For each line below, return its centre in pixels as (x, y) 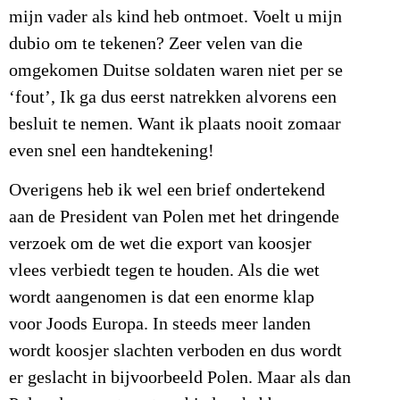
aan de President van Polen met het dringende (174, 217)
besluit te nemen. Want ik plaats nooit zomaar (175, 124)
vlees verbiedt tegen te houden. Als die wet (164, 271)
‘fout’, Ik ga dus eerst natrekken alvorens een (173, 97)
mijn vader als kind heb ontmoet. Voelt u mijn (175, 17)
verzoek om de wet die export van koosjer (160, 244)
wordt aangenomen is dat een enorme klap (162, 298)
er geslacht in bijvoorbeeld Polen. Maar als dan (180, 378)
